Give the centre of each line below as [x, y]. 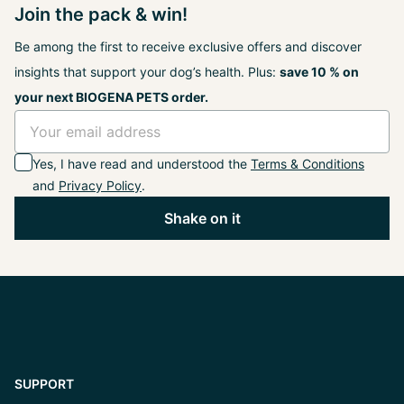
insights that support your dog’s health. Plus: [147, 71]
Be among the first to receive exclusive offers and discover [188, 46]
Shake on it [202, 218]
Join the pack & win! [101, 14]
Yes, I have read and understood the [142, 163]
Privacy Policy [100, 185]
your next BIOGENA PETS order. [111, 96]
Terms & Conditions [308, 163]
